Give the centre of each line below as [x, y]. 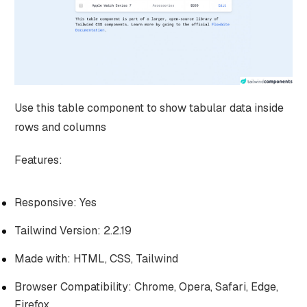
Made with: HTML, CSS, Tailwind [96, 259]
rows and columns [60, 127]
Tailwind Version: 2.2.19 [73, 231]
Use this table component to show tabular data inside [149, 108]
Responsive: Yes [55, 203]
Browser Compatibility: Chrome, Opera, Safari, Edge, [146, 287]
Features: [38, 160]
